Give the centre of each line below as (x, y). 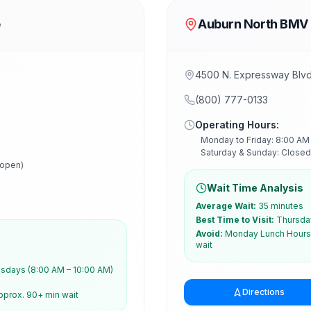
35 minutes (281, 206)
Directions (263, 292)
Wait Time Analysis (255, 188)
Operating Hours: (237, 125)
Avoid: (209, 234)
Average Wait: (226, 206)
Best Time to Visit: (235, 220)
